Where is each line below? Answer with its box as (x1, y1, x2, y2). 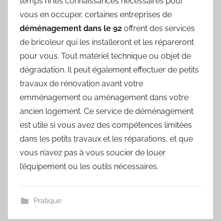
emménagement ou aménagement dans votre (20, 92, 188, 102)
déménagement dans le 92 (20, 23, 122, 33)
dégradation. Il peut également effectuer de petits (20, 65, 199, 74)
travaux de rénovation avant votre (20, 78, 143, 88)
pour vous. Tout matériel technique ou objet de (20, 51, 191, 61)
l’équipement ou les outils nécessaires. (20, 161, 158, 171)
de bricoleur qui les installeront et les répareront (20, 37, 194, 47)
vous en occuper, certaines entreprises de (20, 9, 172, 19)
